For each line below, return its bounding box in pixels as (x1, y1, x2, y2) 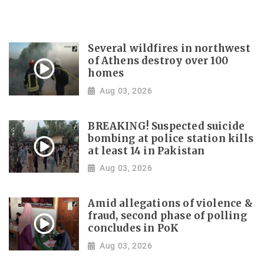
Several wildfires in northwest (88, 42, 250, 55)
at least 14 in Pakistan (88, 144, 205, 157)
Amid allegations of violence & (88, 197, 253, 210)
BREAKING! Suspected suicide (88, 120, 245, 133)
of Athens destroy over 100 (88, 55, 229, 68)
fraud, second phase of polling (88, 210, 247, 223)
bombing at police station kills (88, 132, 253, 145)
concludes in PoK (88, 222, 179, 235)
